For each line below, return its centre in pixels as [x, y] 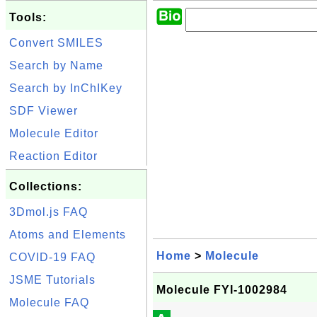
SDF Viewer [44, 111]
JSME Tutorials [52, 280]
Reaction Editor [53, 156]
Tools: [28, 17]
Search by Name [56, 65]
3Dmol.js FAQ [48, 212]
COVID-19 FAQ [52, 257]
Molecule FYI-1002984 [222, 290]
